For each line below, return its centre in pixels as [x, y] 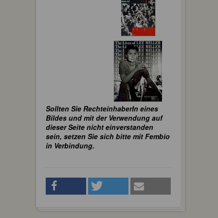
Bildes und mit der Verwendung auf [104, 118]
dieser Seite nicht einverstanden [100, 127]
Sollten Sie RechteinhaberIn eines [102, 108]
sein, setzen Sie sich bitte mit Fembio [108, 136]
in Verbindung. [70, 145]
